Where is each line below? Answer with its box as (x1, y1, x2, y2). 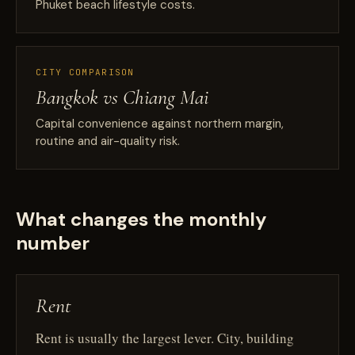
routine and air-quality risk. (36, 133, 180, 149)
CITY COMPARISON (36, 67, 135, 78)
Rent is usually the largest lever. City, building (36, 329, 294, 347)
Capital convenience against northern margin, (36, 116, 284, 132)
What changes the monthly (16, 207, 266, 231)
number (16, 231, 90, 255)
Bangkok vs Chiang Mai (36, 85, 208, 109)
